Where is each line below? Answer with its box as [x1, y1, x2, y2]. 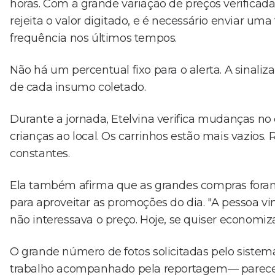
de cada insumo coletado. [10, 80, 146, 94]
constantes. [10, 146, 70, 160]
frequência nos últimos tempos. [10, 31, 177, 45]
